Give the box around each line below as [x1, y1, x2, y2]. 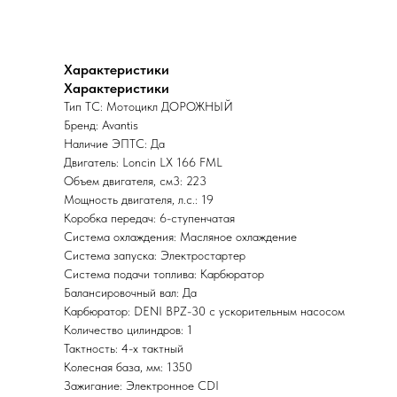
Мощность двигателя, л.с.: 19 [64, 192, 214, 207]
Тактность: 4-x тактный [64, 341, 183, 356]
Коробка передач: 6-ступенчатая [64, 211, 235, 226]
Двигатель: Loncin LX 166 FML [64, 155, 222, 170]
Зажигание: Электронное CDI [64, 378, 219, 393]
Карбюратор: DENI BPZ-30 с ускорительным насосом [64, 304, 345, 319]
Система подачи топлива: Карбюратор [64, 267, 264, 282]
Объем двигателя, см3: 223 [64, 174, 206, 189]
